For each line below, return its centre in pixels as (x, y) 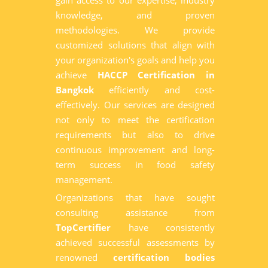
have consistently (163, 227)
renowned (84, 257)
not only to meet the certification (135, 120)
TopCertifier (83, 227)
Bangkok (75, 90)
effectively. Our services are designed (135, 105)
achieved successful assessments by (135, 242)
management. (84, 179)
